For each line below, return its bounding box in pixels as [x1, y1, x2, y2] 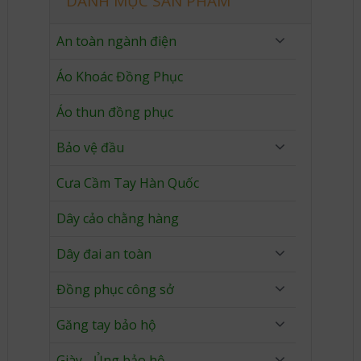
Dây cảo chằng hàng [56, 210, 179, 227]
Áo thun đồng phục [56, 103, 173, 121]
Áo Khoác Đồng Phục [56, 68, 183, 85]
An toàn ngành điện [56, 32, 176, 50]
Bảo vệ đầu [56, 139, 124, 156]
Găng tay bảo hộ [56, 316, 156, 334]
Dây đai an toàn [56, 245, 151, 263]
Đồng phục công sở [56, 280, 174, 298]
